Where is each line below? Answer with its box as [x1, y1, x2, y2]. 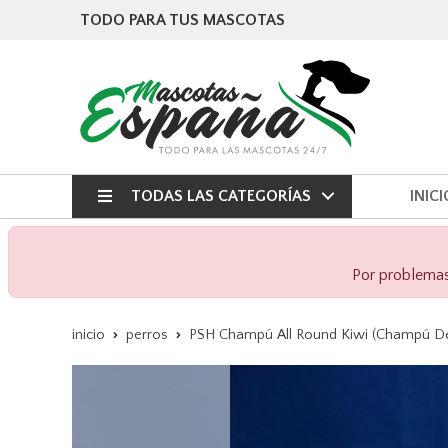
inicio [72, 326, 105, 343]
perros [126, 326, 168, 343]
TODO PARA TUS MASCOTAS [80, 11, 285, 29]
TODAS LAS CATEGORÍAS [130, 186, 311, 205]
